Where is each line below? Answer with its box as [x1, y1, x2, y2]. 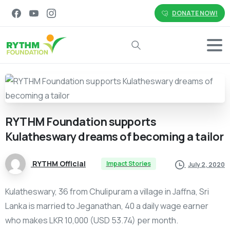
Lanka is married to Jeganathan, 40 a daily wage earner [5, 200, 208, 212]
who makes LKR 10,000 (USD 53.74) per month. [5, 215, 178, 226]
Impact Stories [106, 159, 151, 168]
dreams [78, 129, 118, 144]
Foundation [46, 113, 107, 129]
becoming [133, 129, 185, 144]
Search [130, 46, 155, 55]
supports [108, 113, 157, 129]
